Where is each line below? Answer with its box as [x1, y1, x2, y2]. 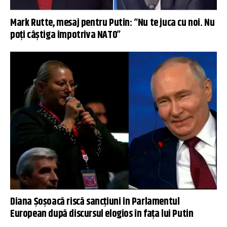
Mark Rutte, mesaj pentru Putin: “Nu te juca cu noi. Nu [10, 15, 215, 31]
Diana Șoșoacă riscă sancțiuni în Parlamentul [10, 194, 180, 210]
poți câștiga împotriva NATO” [10, 27, 121, 44]
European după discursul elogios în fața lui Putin [10, 206, 194, 222]
